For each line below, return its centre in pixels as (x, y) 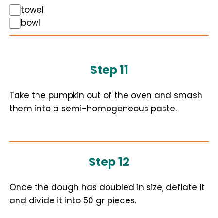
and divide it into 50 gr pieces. (73, 200)
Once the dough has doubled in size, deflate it (107, 187)
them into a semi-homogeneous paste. (93, 109)
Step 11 (109, 70)
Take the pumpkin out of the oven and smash (106, 95)
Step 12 (109, 162)
